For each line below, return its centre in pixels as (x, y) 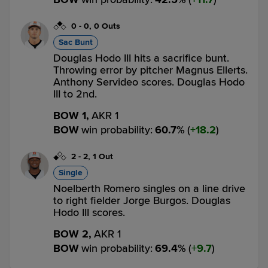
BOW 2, (72, 234)
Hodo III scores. (89, 212)
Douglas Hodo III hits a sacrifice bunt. (141, 58)
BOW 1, (71, 115)
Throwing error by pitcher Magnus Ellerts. (150, 70)
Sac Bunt (76, 42)
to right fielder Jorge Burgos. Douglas (142, 200)
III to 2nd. (75, 94)
